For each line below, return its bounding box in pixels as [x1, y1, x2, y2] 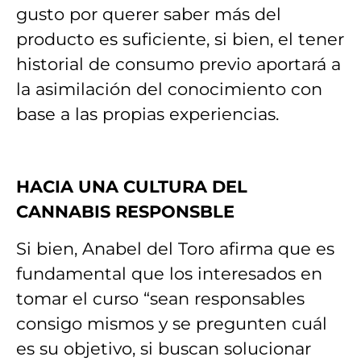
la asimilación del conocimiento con [16, 78, 322, 99]
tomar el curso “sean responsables [16, 288, 305, 309]
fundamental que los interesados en [16, 263, 322, 284]
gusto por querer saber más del [16, 3, 281, 24]
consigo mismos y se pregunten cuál [16, 313, 327, 334]
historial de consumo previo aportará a [16, 53, 341, 74]
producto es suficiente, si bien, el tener [16, 28, 344, 49]
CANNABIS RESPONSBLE [16, 201, 234, 222]
